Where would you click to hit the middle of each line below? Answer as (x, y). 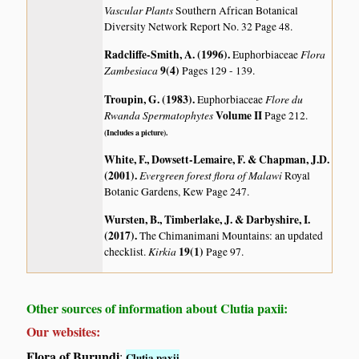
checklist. (127, 252)
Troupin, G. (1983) (149, 99)
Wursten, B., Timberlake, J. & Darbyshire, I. (208, 220)
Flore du (284, 99)
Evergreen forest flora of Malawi (212, 175)
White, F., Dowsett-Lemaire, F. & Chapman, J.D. (217, 159)
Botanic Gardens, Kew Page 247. (177, 191)
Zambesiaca (133, 71)
